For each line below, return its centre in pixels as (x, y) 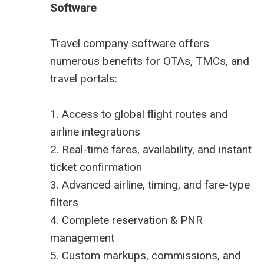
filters (64, 203)
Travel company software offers (130, 44)
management (82, 238)
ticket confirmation (96, 167)
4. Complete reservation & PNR (126, 220)
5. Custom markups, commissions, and (146, 256)
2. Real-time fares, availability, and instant (151, 150)
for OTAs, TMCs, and (196, 61)
